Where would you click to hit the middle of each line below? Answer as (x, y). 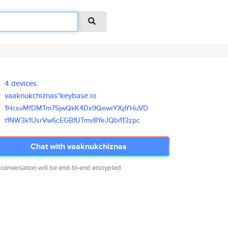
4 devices (21, 83)
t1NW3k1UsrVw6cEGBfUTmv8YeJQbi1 (64, 120)
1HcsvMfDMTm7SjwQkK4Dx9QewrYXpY (67, 108)
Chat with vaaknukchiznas (78, 146)
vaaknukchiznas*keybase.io (51, 95)
